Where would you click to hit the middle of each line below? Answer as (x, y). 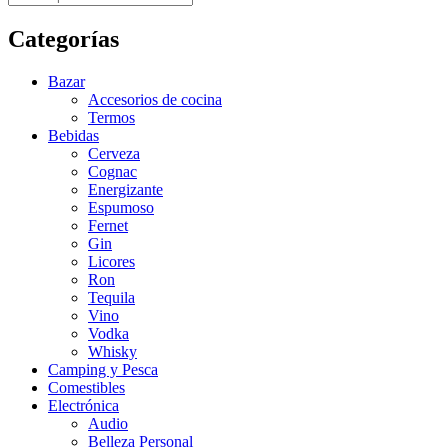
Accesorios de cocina (155, 99)
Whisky (112, 351)
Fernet (108, 225)
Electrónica (83, 405)
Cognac (112, 171)
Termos (111, 117)
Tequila (111, 297)
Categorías (63, 38)
